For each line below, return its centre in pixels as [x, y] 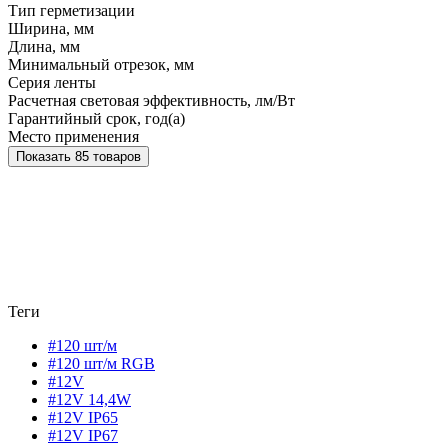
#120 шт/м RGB [101, 363]
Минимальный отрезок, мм [101, 64]
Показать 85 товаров [108, 156]
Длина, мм [44, 46]
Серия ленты [52, 82]
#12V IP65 [83, 417]
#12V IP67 [83, 435]
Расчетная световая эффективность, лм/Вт [151, 100]
